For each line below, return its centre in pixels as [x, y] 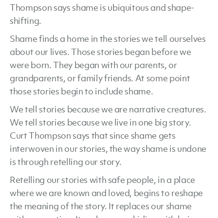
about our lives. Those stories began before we [100, 52]
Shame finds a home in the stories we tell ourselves [108, 38]
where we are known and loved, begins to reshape [107, 193]
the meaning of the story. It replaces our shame [101, 206]
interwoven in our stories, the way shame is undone [108, 148]
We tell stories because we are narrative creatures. [108, 109]
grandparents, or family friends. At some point [100, 78]
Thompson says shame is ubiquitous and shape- [102, 7]
